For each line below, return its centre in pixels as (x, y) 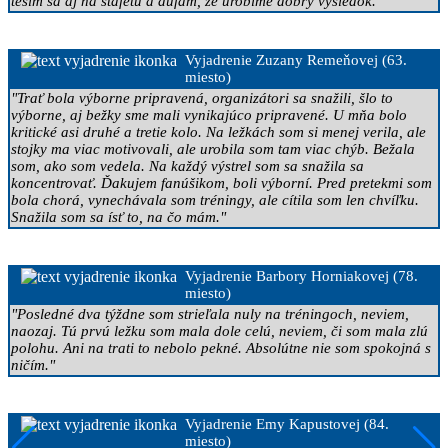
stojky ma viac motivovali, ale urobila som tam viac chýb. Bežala (213, 148)
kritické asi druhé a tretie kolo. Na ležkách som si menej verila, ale (218, 131)
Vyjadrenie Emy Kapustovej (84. (287, 423)
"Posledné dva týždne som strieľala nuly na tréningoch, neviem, (210, 313)
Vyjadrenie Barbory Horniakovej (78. (301, 275)
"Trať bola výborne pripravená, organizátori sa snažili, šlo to (202, 97)
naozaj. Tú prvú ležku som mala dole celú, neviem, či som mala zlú (219, 330)
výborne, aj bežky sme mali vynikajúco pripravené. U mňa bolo (209, 114)
